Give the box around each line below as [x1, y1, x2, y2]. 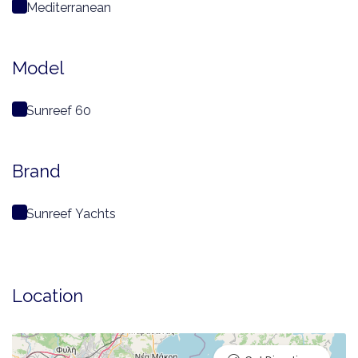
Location [12, 285, 83, 307]
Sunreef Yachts [26, 206, 116, 222]
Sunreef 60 [26, 103, 91, 119]
